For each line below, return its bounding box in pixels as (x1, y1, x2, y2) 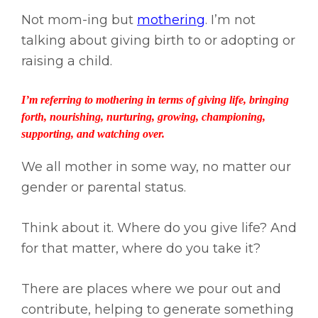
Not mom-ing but (21, 12, 137, 28)
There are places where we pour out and (21, 281, 281, 297)
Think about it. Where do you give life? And (21, 220, 297, 236)
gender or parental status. (21, 180, 186, 196)
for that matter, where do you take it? (21, 241, 261, 257)
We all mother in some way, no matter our (21, 159, 291, 175)
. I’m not (205, 12, 256, 28)
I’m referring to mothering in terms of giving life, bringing (21, 94, 289, 106)
